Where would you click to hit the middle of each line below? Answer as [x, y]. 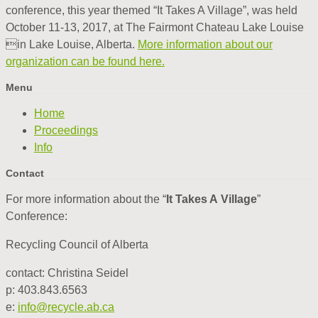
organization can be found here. [85, 61]
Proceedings [66, 130]
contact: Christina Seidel [67, 273]
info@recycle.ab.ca [66, 307]
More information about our [205, 44]
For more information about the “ [86, 199]
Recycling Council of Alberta [77, 244]
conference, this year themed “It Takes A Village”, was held [152, 10]
